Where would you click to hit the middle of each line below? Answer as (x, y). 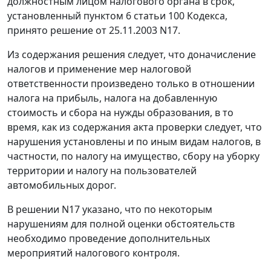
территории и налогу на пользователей (102, 171)
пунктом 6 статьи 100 (134, 16)
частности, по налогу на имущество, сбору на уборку (133, 156)
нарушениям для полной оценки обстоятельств (121, 224)
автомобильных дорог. (62, 185)
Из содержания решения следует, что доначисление (132, 55)
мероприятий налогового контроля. (93, 253)
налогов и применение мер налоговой (99, 69)
